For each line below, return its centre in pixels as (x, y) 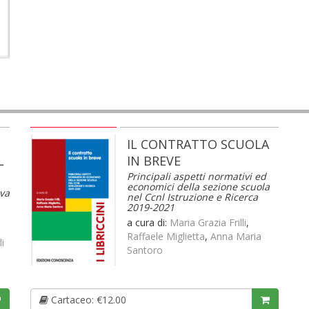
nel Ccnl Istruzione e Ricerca (192, 197)
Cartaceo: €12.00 (87, 300)
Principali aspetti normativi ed (197, 177)
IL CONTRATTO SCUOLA (198, 144)
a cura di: (148, 223)
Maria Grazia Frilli (208, 223)
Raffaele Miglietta (166, 237)
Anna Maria (236, 237)
